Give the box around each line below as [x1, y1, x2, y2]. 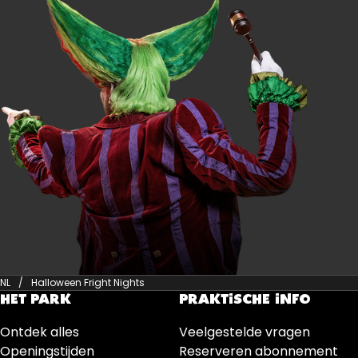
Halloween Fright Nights [31, 275, 145, 289]
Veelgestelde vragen [179, 322, 310, 341]
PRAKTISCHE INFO [179, 292, 311, 307]
